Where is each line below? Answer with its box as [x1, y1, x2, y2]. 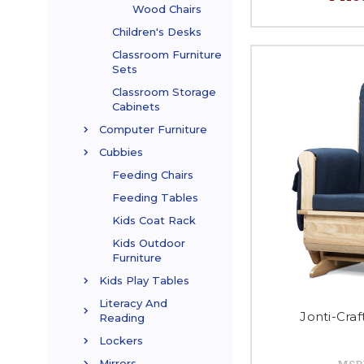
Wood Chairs [132, 2, 201, 16]
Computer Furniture [99, 123, 207, 136]
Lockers [99, 334, 143, 348]
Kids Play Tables [99, 274, 189, 288]
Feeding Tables [112, 191, 198, 205]
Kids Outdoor [112, 236, 185, 250]
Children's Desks [112, 25, 201, 39]
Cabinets [112, 100, 160, 114]
